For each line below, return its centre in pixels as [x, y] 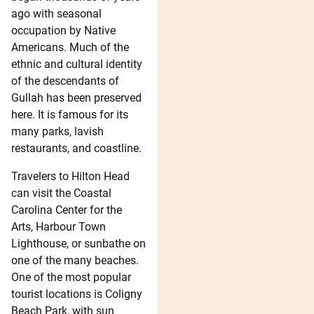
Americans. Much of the [70, 47]
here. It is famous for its [70, 114]
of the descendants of [65, 81]
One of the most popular [71, 277]
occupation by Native [63, 30]
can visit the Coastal [61, 193]
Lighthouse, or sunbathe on [78, 243]
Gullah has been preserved [76, 97]
